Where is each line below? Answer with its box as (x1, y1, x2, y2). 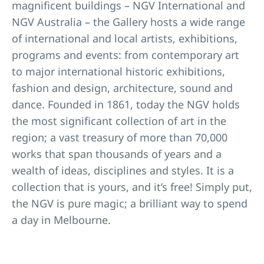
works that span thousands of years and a (12, 146, 222, 161)
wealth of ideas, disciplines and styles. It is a (12, 163, 234, 177)
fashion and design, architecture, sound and (12, 80, 233, 95)
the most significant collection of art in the (12, 113, 226, 128)
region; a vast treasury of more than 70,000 (12, 130, 227, 144)
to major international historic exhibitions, (12, 64, 225, 78)
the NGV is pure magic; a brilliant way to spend (12, 196, 247, 210)
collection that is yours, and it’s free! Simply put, (12, 179, 252, 194)
